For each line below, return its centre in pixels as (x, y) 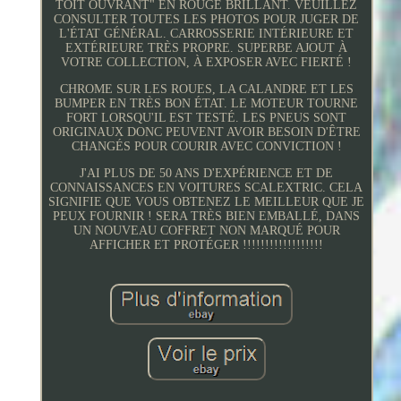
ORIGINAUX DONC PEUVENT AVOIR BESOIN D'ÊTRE (206, 132)
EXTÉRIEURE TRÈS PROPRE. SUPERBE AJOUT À (207, 47)
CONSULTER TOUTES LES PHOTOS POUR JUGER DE (207, 19)
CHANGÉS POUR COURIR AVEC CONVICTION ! (206, 146)
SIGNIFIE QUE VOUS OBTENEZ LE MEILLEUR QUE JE (207, 201)
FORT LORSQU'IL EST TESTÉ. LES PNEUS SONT (207, 117)
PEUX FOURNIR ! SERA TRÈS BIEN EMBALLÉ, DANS (207, 216)
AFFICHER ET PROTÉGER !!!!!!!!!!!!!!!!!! (207, 244)
